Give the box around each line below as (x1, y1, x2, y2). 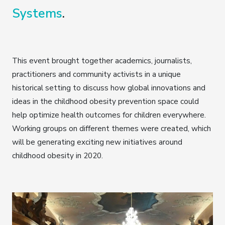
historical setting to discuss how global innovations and (12, 82, 205, 93)
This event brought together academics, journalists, (12, 55, 192, 66)
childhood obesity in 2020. (12, 150, 103, 161)
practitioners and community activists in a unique (12, 69, 181, 80)
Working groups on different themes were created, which (12, 123, 211, 134)
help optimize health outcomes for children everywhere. (12, 109, 206, 121)
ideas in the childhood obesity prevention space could (12, 96, 199, 107)
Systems (12, 5, 62, 23)
